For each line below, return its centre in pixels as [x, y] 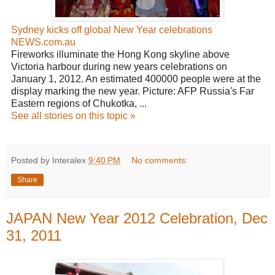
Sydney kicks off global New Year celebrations [112, 30]
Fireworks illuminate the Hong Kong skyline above [120, 55]
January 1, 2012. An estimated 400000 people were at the [136, 79]
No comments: [160, 161]
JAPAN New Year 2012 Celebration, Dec [137, 219]
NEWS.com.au [43, 42]
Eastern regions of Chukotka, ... [79, 104]
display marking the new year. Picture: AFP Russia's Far [133, 91]
